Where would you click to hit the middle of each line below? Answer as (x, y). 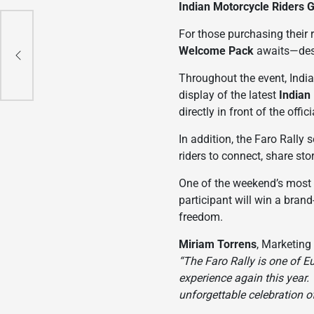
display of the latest (229, 95)
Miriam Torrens (218, 244)
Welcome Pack (217, 50)
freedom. (201, 217)
